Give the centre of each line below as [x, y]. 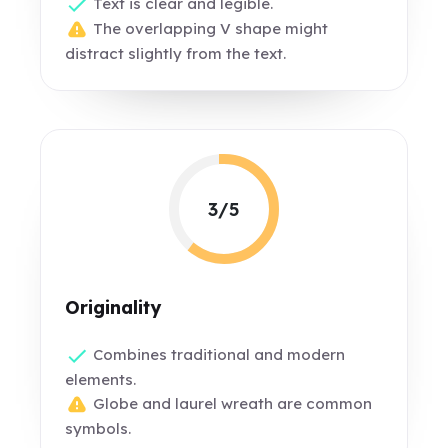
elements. [101, 380]
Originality [113, 307]
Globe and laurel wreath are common [231, 404]
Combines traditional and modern [217, 354]
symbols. [98, 429]
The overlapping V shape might [209, 29]
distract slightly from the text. [176, 54]
